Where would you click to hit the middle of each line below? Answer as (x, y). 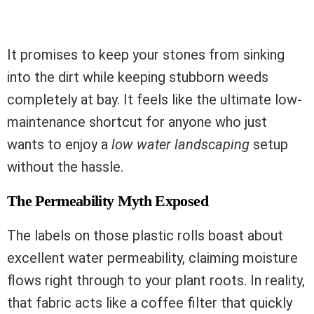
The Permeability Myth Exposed (108, 201)
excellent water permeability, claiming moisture (152, 258)
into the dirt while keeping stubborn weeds (138, 77)
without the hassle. (65, 167)
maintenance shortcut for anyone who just (137, 122)
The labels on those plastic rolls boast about (145, 236)
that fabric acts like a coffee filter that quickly (150, 303)
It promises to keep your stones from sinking (146, 55)
